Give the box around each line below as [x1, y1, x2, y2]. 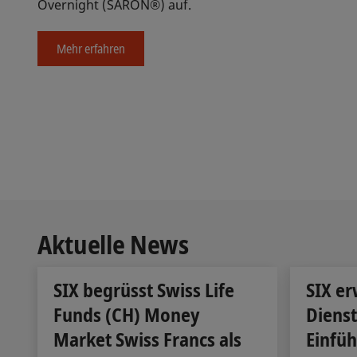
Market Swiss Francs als [53, 326, 241, 352]
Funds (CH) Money [53, 301, 200, 328]
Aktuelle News [37, 227, 189, 262]
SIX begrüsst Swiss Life [53, 277, 234, 303]
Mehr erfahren [57, 40, 125, 57]
